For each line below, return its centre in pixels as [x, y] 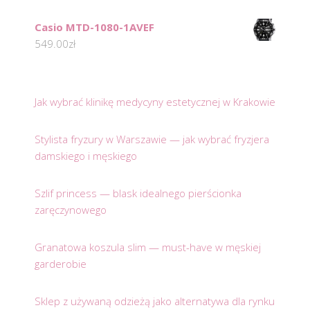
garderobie [61, 263]
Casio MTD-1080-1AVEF [94, 27]
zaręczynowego [71, 209]
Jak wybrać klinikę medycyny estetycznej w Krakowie [155, 101]
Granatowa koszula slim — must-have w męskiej [148, 247]
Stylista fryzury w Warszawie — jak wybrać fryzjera [152, 139]
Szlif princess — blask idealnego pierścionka [138, 193]
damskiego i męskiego [86, 155]
